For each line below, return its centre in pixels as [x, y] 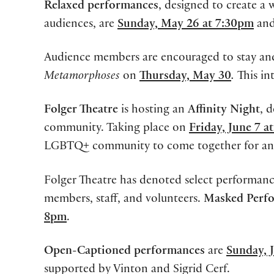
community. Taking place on [115, 129]
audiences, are [81, 25]
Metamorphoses [82, 77]
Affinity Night [224, 111]
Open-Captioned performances [124, 252]
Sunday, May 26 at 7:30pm [186, 25]
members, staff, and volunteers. [124, 200]
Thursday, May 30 [185, 77]
